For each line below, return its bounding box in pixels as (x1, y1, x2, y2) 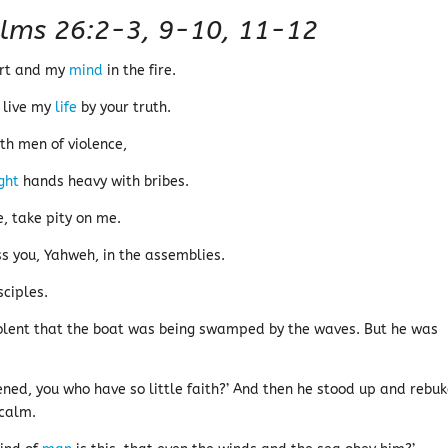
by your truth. (77, 99, 172, 116)
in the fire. (103, 62, 177, 79)
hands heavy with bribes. (19, 173, 190, 190)
